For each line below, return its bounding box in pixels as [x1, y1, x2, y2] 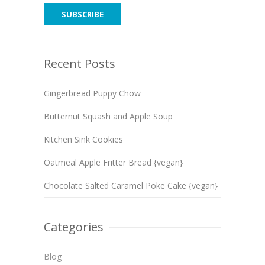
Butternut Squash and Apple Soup [44, 111, 173, 122]
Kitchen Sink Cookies [44, 134, 123, 146]
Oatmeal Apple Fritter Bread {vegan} [44, 157, 183, 169]
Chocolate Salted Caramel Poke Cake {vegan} [44, 180, 218, 192]
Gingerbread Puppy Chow [44, 88, 141, 99]
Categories [44, 219, 104, 235]
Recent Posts [44, 56, 115, 72]
